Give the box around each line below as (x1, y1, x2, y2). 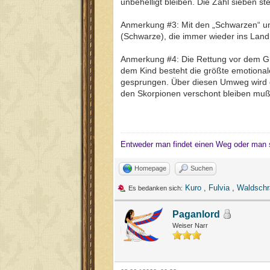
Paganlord (172, 209, 220, 219)
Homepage (134, 164, 166, 172)
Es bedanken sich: (128, 184, 183, 192)
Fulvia (209, 183, 230, 192)
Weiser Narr (172, 221, 208, 229)
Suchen (190, 164, 213, 172)
